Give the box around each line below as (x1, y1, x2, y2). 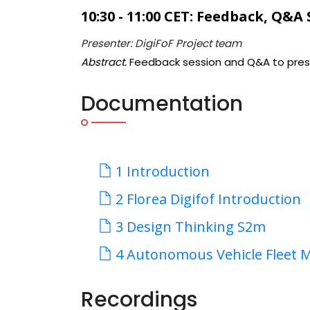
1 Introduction (112, 162, 210, 181)
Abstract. (81, 55, 127, 69)
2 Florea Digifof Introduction (112, 190, 301, 208)
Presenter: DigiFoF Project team (81, 36, 241, 51)
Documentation (81, 89, 243, 118)
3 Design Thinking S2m (112, 217, 266, 236)
